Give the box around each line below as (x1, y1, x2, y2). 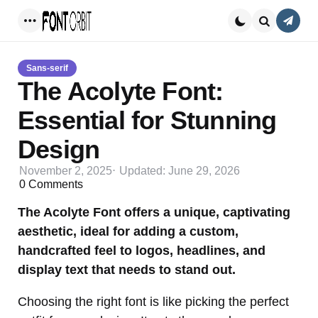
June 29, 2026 (168, 165, 240, 177)
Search (263, 32, 300, 44)
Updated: (119, 165, 165, 177)
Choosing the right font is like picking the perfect (18, 294, 289, 309)
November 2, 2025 (19, 165, 112, 177)
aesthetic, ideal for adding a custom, (18, 224, 238, 238)
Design (18, 135, 100, 164)
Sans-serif (26, 63, 68, 73)
